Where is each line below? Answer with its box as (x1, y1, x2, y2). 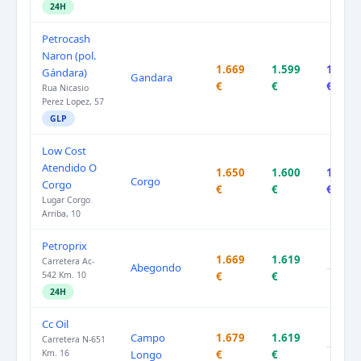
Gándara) (42, 65, 87, 81)
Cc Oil (42, 317, 68, 332)
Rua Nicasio (42, 82, 89, 94)
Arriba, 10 (42, 208, 81, 220)
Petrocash (42, 31, 90, 47)
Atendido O (42, 160, 97, 176)
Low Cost (42, 143, 86, 159)
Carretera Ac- (42, 255, 94, 268)
